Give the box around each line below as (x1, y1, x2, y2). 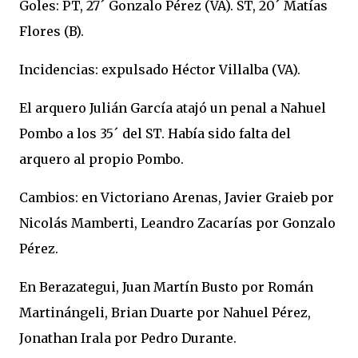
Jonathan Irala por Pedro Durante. (19, 330, 237, 346)
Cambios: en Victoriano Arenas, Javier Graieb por (19, 189, 334, 205)
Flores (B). (19, 23, 84, 39)
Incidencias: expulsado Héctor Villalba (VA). (19, 62, 300, 78)
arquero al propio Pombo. (19, 151, 184, 167)
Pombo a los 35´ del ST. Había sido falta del (19, 125, 291, 141)
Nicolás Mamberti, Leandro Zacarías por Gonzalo (19, 215, 336, 231)
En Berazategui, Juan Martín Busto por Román (19, 279, 313, 295)
